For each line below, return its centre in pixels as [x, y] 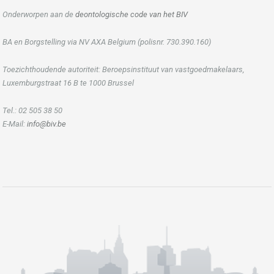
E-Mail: [15, 124]
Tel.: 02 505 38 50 [32, 110]
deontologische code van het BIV [131, 14]
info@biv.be [46, 124]
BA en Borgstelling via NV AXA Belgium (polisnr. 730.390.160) [107, 42]
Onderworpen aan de [39, 14]
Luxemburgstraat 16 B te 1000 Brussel [68, 83]
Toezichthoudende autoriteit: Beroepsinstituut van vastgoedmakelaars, [123, 69]
